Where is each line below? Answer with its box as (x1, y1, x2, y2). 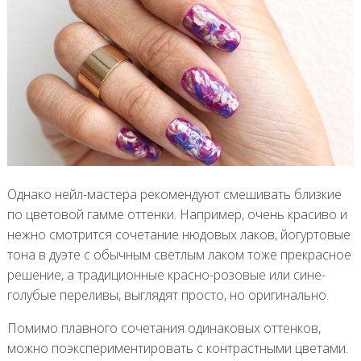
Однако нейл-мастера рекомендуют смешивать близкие (6, 185, 342, 203)
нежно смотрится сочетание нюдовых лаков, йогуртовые (6, 225, 351, 243)
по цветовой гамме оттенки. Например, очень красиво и (6, 205, 347, 223)
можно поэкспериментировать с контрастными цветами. (6, 338, 348, 357)
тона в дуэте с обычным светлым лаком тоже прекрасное (6, 245, 351, 263)
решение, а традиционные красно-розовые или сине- (6, 265, 326, 284)
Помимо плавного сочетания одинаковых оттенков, (6, 318, 321, 337)
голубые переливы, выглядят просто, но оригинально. (6, 285, 329, 304)
